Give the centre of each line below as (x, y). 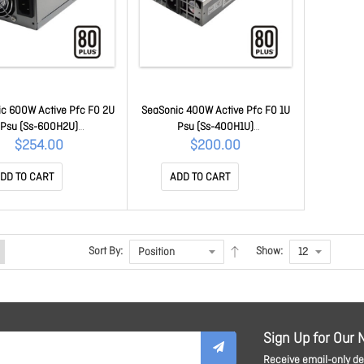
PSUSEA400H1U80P (216, 143)
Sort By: (106, 251)
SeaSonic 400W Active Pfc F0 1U (215, 110)
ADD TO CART (200, 177)
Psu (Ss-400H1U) (216, 127)
